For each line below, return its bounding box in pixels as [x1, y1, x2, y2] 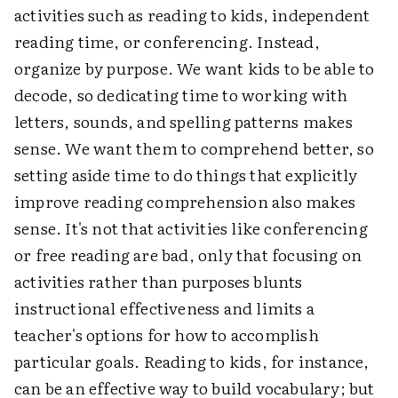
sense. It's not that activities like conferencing [14, 215, 368, 240]
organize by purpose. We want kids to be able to [14, 55, 375, 80]
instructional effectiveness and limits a [14, 295, 315, 320]
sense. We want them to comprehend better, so [14, 135, 374, 160]
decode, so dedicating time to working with [14, 82, 348, 107]
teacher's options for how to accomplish [14, 322, 319, 346]
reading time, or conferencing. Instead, [14, 28, 320, 53]
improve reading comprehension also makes [14, 188, 356, 213]
